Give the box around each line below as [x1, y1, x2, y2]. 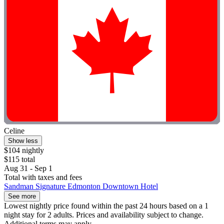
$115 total [4, 155, 35, 164]
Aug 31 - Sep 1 [4, 164, 52, 173]
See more [8, 192, 36, 200]
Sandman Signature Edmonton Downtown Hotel [4, 182, 158, 191]
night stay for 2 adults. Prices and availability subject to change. [4, 210, 203, 219]
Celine [4, 126, 24, 135]
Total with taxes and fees [4, 173, 82, 182]
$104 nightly [4, 146, 44, 155]
